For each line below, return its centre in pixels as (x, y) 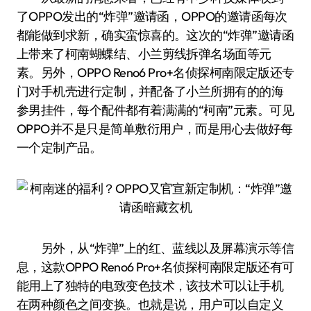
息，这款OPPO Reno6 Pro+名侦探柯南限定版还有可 (155, 267)
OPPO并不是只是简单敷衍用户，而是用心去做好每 (155, 129)
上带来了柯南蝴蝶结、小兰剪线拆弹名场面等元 (144, 54)
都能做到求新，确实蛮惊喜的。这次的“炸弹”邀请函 (155, 35)
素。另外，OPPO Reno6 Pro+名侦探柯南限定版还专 (155, 73)
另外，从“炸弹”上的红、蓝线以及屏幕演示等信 (155, 248)
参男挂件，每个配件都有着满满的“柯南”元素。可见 (155, 110)
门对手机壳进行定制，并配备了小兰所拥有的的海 (150, 91)
